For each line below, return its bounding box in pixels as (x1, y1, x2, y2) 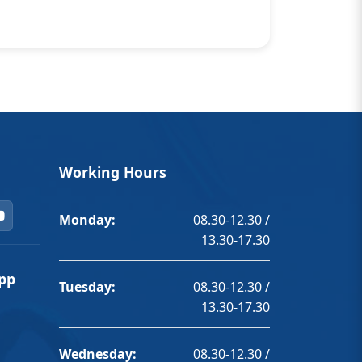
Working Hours (59, 162, 166, 182)
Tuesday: (59, 277, 116, 296)
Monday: (59, 210, 116, 229)
